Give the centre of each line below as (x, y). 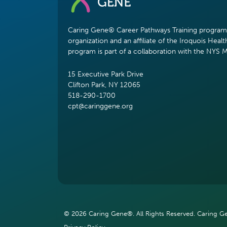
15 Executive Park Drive (106, 74)
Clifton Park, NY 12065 (104, 85)
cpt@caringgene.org (100, 106)
